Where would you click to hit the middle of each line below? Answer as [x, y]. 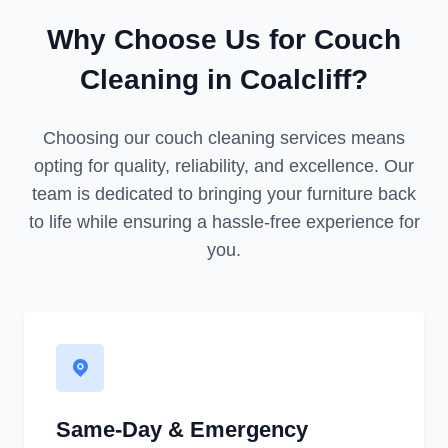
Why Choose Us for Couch [224, 40]
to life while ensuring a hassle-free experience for [224, 222]
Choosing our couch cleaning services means [224, 138]
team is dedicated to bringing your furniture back [224, 194]
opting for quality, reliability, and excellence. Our [224, 166]
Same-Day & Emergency [182, 430]
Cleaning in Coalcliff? [224, 80]
